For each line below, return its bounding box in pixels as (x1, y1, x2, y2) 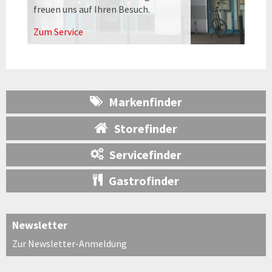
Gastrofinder (109, 172, 179, 188)
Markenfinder (109, 93, 182, 109)
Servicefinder (109, 146, 182, 162)
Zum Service (33, 25, 83, 38)
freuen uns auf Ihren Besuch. (33, 2, 150, 15)
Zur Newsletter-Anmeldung (12, 237, 127, 250)
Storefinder (114, 120, 177, 136)
